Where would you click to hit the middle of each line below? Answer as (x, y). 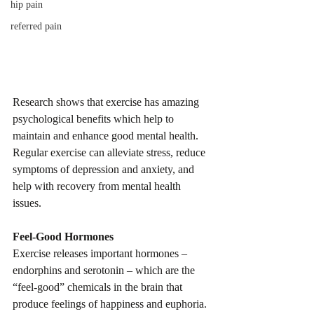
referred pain (36, 26)
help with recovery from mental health (98, 186)
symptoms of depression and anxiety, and (105, 169)
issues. (27, 203)
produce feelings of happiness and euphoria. (111, 303)
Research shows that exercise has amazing (107, 102)
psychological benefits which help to (95, 118)
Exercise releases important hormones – (101, 253)
